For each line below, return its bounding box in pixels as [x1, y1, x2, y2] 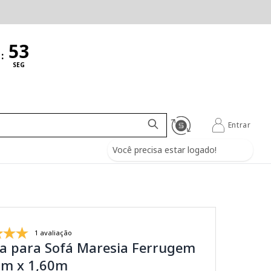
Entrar [227, 120, 251, 130]
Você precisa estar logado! [113, 143, 217, 155]
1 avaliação [34, 228, 73, 237]
